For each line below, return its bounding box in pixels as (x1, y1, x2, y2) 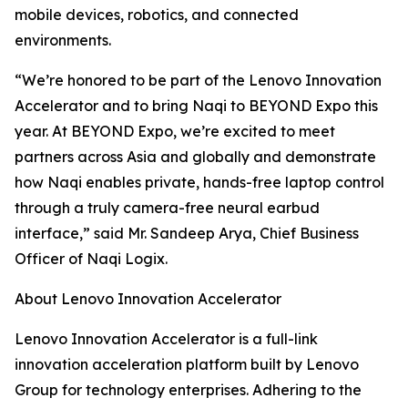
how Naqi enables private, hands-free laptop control (15, 173, 384, 192)
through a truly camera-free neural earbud (15, 199, 320, 218)
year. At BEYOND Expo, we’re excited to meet (15, 122, 335, 141)
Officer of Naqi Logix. (15, 250, 168, 269)
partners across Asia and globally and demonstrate (15, 148, 376, 167)
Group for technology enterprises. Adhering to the (15, 381, 362, 400)
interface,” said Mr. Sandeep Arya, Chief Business (15, 224, 359, 243)
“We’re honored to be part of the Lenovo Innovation (15, 71, 382, 90)
